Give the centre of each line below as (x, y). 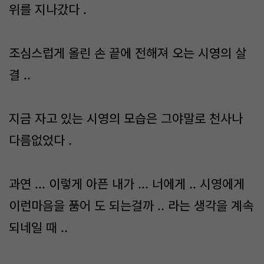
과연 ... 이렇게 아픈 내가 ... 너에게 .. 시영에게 (127, 183)
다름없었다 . (40, 140)
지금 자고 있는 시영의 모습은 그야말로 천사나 (126, 118)
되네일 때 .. (38, 227)
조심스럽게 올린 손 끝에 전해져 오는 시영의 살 (128, 52)
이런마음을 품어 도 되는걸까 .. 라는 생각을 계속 (131, 205)
